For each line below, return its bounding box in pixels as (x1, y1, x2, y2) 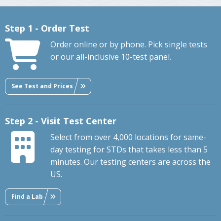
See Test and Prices (11, 81, 73, 90)
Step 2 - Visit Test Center (5, 115, 116, 127)
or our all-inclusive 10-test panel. (50, 51, 171, 63)
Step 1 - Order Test (5, 22, 89, 35)
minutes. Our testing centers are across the (50, 156, 211, 168)
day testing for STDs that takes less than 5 (50, 144, 208, 155)
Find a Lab (11, 192, 43, 201)
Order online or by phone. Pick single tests (50, 39, 207, 50)
